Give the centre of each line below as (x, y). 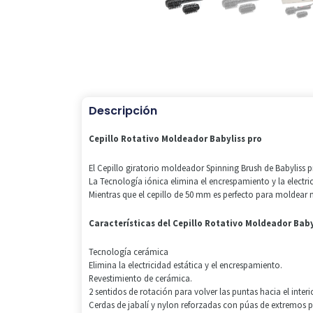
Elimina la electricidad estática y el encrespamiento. (185, 265)
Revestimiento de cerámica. (140, 278)
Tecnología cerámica (128, 252)
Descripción (123, 111)
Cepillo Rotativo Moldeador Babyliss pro (175, 139)
